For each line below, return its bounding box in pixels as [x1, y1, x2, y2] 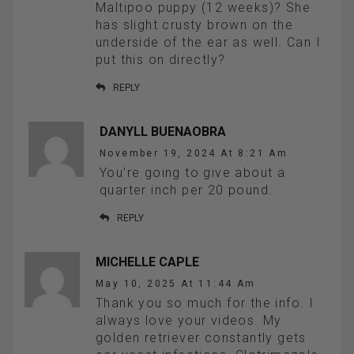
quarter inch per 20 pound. [100, 183, 273, 198]
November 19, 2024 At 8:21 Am [100, 148, 288, 160]
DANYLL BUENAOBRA [100, 124, 226, 140]
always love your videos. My [96, 313, 282, 329]
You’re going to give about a [100, 165, 286, 181]
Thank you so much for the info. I [96, 296, 314, 311]
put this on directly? [96, 52, 226, 68]
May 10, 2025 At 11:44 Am [96, 278, 256, 290]
